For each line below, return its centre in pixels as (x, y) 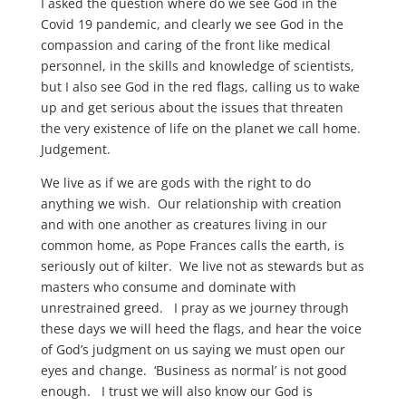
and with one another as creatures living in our (184, 224)
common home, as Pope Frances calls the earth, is (192, 245)
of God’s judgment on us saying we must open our (193, 349)
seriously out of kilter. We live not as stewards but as (202, 266)
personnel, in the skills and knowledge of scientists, (197, 66)
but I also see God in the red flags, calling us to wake (200, 87)
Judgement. (75, 149)
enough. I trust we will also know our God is (176, 391)
